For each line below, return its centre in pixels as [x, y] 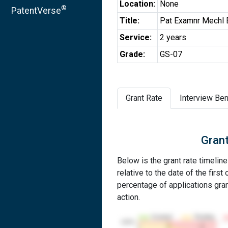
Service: [136, 37]
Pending [204, 217]
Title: [130, 21]
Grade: [132, 54]
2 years [173, 37]
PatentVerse [36, 10]
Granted [162, 217]
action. [129, 197]
